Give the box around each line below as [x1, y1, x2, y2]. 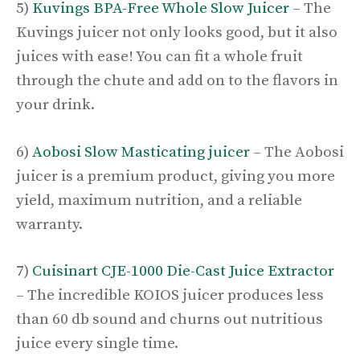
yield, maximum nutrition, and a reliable [16, 190, 302, 210]
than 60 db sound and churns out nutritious [16, 310, 323, 329]
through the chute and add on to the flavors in [16, 72, 338, 91]
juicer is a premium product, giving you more [16, 166, 335, 186]
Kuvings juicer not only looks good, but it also [16, 23, 337, 43]
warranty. [16, 215, 89, 234]
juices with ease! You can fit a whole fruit [16, 47, 303, 67]
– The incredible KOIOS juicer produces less [16, 286, 324, 305]
